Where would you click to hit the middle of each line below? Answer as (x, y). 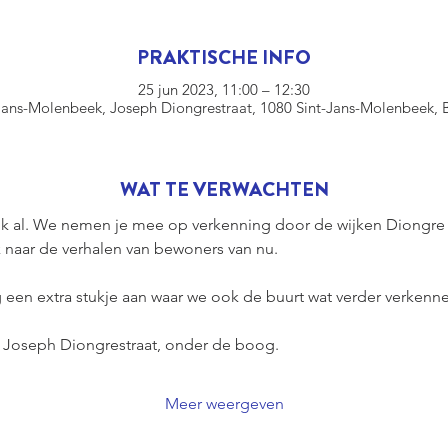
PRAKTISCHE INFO (224, 57)
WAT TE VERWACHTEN (224, 189)
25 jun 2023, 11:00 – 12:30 (224, 89)
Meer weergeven (224, 403)
